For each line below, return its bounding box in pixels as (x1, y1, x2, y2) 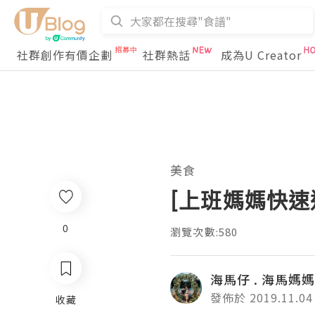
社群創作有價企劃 (17, 46, 112, 63)
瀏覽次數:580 (170, 224, 238, 239)
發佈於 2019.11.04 (210, 289, 313, 306)
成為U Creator (221, 46, 302, 63)
